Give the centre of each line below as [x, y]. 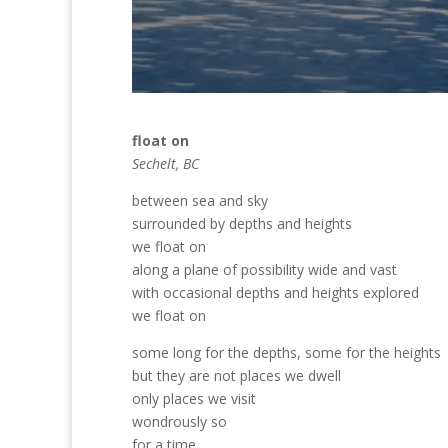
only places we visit [194, 399]
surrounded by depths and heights [242, 224]
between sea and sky [200, 201]
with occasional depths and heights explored [275, 293]
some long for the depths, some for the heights [286, 353]
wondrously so [179, 422]
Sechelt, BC [165, 164]
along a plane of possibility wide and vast [264, 270]
